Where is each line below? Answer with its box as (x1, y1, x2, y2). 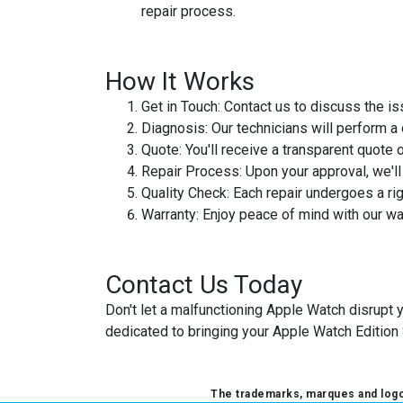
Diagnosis (141, 120, 205, 137)
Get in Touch (141, 98, 218, 115)
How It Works (105, 67, 255, 96)
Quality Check (141, 184, 227, 201)
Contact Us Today (105, 270, 302, 300)
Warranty (141, 206, 196, 223)
